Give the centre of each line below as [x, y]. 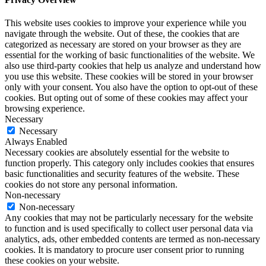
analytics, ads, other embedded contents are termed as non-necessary [132, 239]
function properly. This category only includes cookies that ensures [129, 163]
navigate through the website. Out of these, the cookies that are [122, 34]
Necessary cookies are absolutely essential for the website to [117, 153]
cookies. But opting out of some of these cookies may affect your [126, 98]
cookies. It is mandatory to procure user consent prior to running [124, 250]
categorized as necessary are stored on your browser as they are [123, 45]
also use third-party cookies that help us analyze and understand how [133, 66]
